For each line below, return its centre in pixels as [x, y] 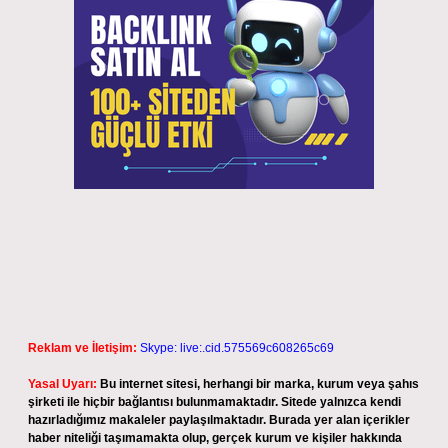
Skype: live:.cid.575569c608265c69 [237, 348]
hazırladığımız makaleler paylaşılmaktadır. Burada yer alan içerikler [219, 420]
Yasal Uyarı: [62, 384]
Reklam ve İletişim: [82, 348]
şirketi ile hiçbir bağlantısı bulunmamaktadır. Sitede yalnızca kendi [214, 402]
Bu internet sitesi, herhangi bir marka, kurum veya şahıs [259, 384]
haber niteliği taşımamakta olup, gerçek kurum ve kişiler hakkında [215, 438]
